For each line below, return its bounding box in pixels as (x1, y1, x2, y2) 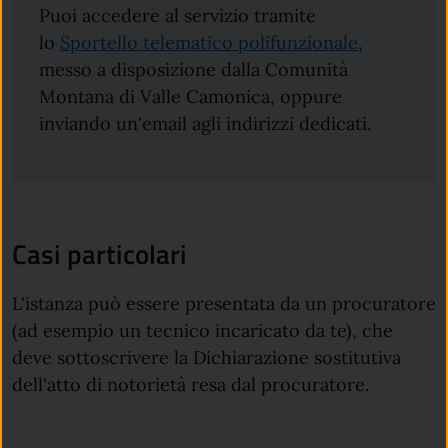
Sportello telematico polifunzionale (60, 30, 359, 54)
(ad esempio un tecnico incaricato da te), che (12, 319, 393, 343)
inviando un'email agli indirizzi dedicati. (39, 111, 372, 135)
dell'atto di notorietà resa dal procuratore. (12, 373, 369, 397)
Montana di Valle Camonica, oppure (39, 84, 343, 108)
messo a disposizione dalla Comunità (39, 57, 349, 81)
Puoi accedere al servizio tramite (39, 3, 317, 27)
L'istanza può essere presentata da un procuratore (12, 292, 436, 316)
